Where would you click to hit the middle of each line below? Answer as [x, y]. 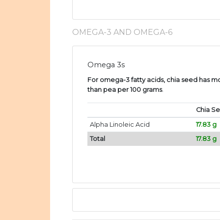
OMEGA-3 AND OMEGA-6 [122, 32]
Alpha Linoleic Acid [120, 125]
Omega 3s [106, 65]
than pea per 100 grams [125, 90]
